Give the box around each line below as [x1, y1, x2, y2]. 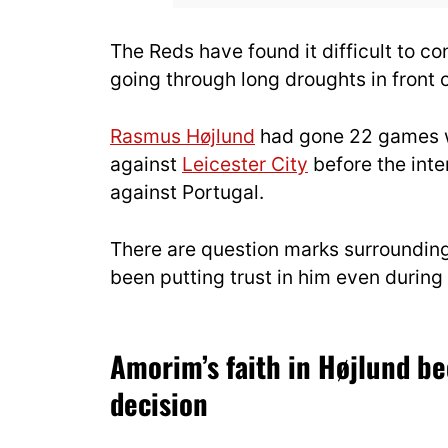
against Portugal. [110, 179, 264, 204]
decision [110, 382, 208, 425]
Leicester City [182, 151, 308, 176]
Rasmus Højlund [110, 123, 255, 148]
